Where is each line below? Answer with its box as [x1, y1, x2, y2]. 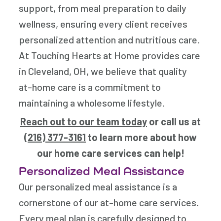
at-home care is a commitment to [19, 81, 161, 93]
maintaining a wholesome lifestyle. [19, 97, 165, 109]
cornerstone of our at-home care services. [19, 196, 199, 209]
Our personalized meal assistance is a [19, 181, 178, 193]
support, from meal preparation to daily [19, 2, 187, 14]
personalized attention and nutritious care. [19, 34, 200, 46]
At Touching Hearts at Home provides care [19, 49, 201, 62]
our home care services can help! [37, 147, 184, 159]
